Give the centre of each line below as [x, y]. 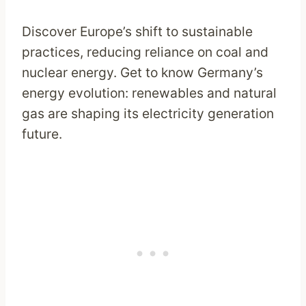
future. [42, 134]
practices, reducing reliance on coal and [145, 52]
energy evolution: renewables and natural [149, 93]
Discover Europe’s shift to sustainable [137, 32]
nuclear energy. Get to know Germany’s [142, 73]
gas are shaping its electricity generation [148, 114]
